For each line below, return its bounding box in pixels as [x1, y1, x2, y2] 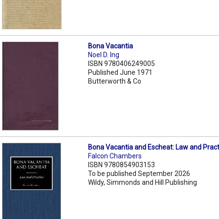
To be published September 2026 [88, 169, 191, 177]
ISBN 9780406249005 [88, 59, 155, 67]
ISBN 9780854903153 [88, 160, 155, 169]
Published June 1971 [88, 68, 153, 76]
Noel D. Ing [88, 50, 120, 59]
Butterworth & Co [88, 77, 142, 85]
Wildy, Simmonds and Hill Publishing [88, 178, 197, 186]
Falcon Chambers [88, 152, 142, 160]
